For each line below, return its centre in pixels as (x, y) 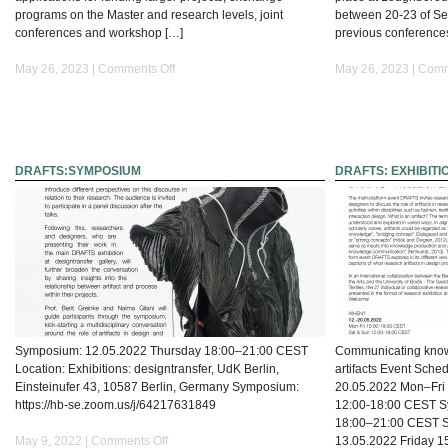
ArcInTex (197, 85)
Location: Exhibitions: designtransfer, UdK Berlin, (147, 368)
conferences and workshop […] (99, 32)
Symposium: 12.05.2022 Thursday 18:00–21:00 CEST (161, 350)
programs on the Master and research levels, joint (149, 14)
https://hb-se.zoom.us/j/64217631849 (115, 404)
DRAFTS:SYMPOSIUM (78, 170)
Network (196, 103)
